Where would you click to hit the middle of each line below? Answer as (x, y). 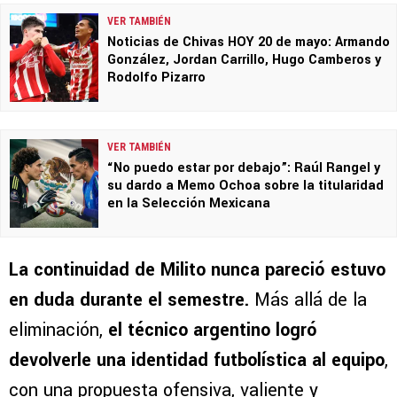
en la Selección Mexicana (189, 204)
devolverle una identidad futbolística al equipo (197, 361)
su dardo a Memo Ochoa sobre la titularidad (245, 186)
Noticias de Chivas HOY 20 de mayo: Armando (249, 43)
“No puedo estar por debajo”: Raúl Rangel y (244, 168)
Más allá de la (311, 300)
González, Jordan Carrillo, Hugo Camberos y (244, 60)
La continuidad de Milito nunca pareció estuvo (197, 270)
